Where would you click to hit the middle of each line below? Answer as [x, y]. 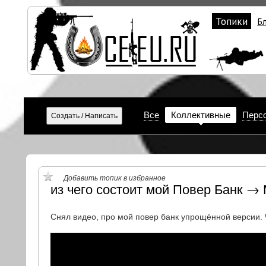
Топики [232, 21]
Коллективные [201, 115]
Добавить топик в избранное [114, 178]
